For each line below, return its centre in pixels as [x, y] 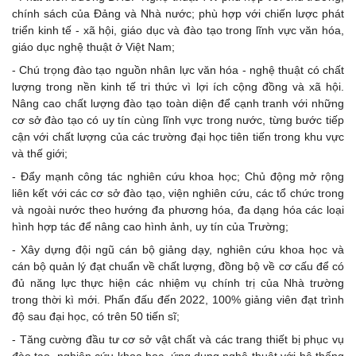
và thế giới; [40, 153]
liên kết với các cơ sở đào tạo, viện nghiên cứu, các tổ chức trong [178, 193]
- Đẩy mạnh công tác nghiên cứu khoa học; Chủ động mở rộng [178, 176]
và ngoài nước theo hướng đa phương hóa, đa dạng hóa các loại [178, 210]
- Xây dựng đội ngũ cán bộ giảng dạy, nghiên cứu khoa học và [178, 250]
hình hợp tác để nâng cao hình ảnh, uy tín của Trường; [150, 226]
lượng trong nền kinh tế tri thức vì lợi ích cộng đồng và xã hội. [178, 87]
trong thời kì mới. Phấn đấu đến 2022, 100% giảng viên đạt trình [178, 300]
